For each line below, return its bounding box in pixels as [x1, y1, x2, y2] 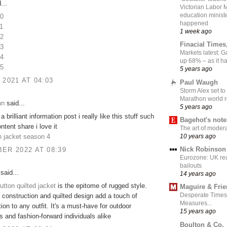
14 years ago [180, 170, 216, 177]
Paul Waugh [180, 78, 218, 86]
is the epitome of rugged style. [56, 182, 147, 190]
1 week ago [180, 28, 212, 35]
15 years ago [180, 208, 216, 215]
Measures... [180, 200, 212, 207]
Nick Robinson [180, 145, 226, 154]
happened [180, 20, 208, 27]
